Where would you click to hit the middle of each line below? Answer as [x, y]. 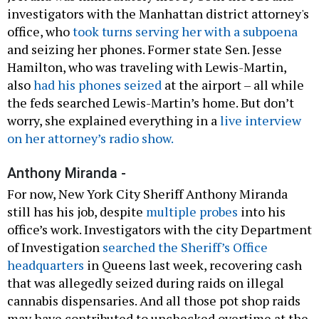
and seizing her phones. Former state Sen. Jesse [145, 49]
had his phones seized [98, 85]
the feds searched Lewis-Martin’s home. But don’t [151, 103]
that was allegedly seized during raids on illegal [146, 283]
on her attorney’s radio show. [90, 138]
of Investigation [55, 247]
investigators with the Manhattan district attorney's [158, 14]
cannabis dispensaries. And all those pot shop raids [154, 301]
